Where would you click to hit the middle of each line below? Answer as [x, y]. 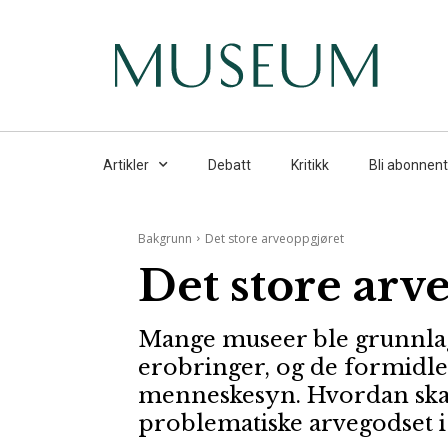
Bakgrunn [165, 238]
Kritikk [310, 164]
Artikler [126, 164]
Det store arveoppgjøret [274, 238]
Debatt [229, 164]
